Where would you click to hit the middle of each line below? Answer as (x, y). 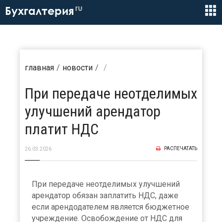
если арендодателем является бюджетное (111, 207)
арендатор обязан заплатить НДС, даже (105, 195)
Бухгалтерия (39, 11)
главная (39, 68)
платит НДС (62, 129)
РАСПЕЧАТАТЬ (180, 148)
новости (78, 68)
